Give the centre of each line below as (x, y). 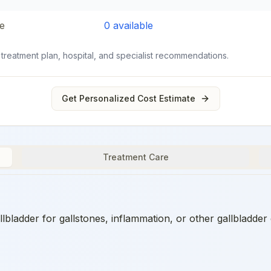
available (132, 25)
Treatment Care (135, 157)
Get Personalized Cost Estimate (128, 98)
